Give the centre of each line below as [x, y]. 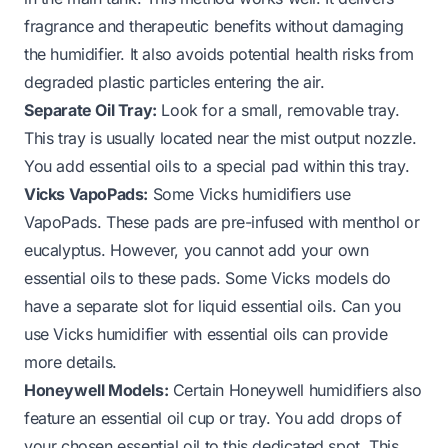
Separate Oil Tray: [90, 109]
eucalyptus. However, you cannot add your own [196, 249]
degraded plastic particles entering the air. [174, 81]
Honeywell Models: [96, 389]
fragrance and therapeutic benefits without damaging [214, 25]
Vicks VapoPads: [86, 193]
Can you [371, 305]
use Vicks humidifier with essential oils [161, 333]
